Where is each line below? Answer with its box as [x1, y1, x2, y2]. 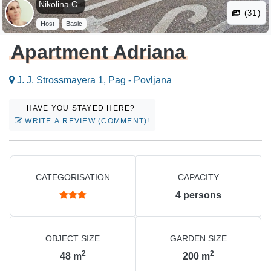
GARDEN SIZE [170, 233, 227, 244]
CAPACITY [178, 172, 219, 183]
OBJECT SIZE [45, 233, 100, 244]
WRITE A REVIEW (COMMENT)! [22, 117, 150, 126]
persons [183, 190, 221, 201]
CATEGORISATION [35, 172, 110, 183]
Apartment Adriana [11, 41, 186, 64]
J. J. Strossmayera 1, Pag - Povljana [15, 75, 172, 86]
